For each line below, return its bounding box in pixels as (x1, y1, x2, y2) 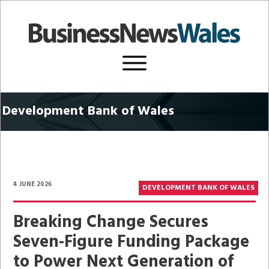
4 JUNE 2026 (13, 179, 52, 190)
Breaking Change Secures (13, 209, 208, 236)
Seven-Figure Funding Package (13, 229, 249, 256)
